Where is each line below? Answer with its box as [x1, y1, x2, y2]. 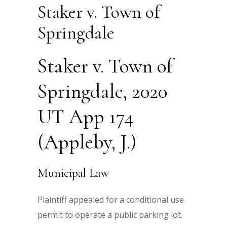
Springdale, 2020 [37, 79, 167, 103]
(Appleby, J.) [37, 130, 136, 154]
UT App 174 [37, 104, 134, 129]
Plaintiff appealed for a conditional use [37, 194, 184, 205]
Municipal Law [37, 166, 109, 180]
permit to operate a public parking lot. [37, 209, 182, 220]
